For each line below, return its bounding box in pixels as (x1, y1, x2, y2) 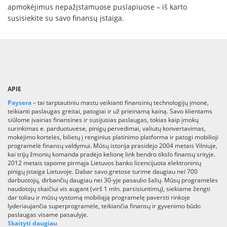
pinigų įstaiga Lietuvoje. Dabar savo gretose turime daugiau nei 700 (8, 167, 198, 176)
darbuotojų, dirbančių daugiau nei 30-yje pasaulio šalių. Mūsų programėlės (8, 175, 218, 184)
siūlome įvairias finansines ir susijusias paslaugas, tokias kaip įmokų (8, 115, 199, 124)
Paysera (8, 98, 31, 107)
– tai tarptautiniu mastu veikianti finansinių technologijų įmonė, (31, 98, 209, 107)
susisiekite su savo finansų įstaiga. (8, 13, 124, 23)
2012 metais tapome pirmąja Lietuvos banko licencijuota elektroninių (8, 158, 201, 167)
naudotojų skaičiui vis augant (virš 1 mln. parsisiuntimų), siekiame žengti (8, 184, 210, 193)
